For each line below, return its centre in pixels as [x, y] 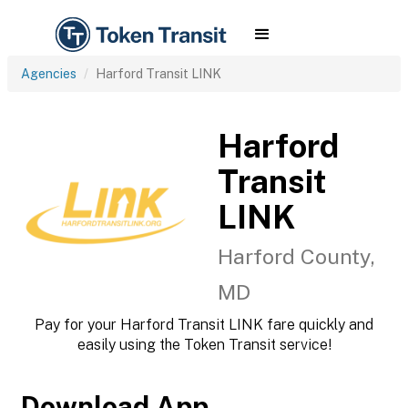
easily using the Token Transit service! [204, 345]
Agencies [49, 74]
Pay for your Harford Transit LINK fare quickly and [204, 325]
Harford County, [296, 256]
